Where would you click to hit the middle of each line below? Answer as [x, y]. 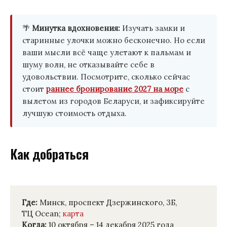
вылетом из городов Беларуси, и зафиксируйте [113, 101]
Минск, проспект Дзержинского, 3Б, [107, 202]
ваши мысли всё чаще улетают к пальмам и [107, 52]
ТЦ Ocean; [42, 213]
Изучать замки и [153, 28]
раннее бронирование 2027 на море [115, 89]
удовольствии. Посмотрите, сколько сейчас [106, 77]
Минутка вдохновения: [76, 28]
